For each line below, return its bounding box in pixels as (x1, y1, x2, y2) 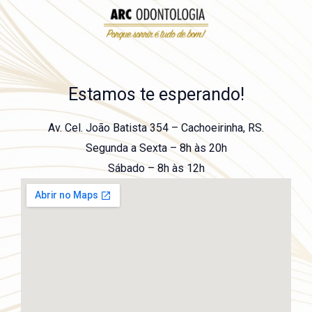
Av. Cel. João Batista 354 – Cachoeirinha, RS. (48, 120, 264, 134)
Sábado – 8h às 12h (107, 161, 205, 175)
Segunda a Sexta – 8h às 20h (85, 141, 227, 155)
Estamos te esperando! (68, 84, 244, 104)
